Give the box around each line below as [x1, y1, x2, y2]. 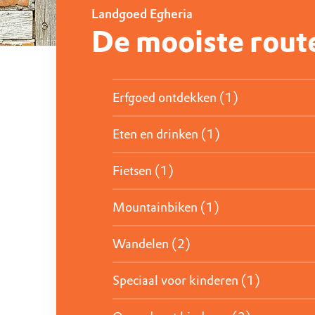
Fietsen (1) [112, 162, 174, 179]
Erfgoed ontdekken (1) [112, 89, 238, 105]
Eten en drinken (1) [112, 126, 220, 142]
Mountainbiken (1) [112, 199, 219, 215]
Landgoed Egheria [91, 6, 193, 22]
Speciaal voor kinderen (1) [112, 272, 260, 288]
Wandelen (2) [112, 236, 191, 252]
